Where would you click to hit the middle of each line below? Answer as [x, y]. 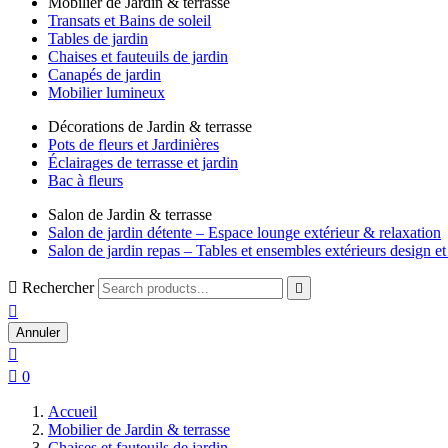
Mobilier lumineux [106, 92]
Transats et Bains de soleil [129, 20]
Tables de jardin [98, 38]
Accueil [72, 411]
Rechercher [58, 287]
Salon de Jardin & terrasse [130, 214]
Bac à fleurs [85, 180]
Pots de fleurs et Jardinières [133, 144]
